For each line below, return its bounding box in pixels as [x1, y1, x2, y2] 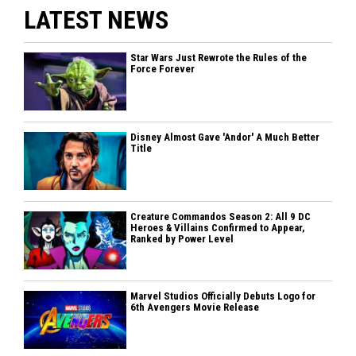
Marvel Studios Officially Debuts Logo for [130, 289, 316, 302]
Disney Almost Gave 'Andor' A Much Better [130, 130, 320, 143]
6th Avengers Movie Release [130, 300, 260, 313]
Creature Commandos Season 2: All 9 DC [130, 210, 311, 222]
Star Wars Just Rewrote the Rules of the [130, 51, 308, 64]
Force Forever [130, 62, 195, 75]
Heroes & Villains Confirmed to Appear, [130, 221, 306, 234]
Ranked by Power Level [130, 232, 234, 245]
